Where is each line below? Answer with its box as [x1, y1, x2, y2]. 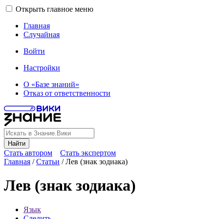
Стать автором [4, 149, 52, 157]
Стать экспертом [60, 149, 116, 157]
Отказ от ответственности [23, 89, 110, 97]
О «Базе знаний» [23, 80, 79, 88]
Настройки [23, 64, 60, 72]
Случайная [23, 30, 60, 39]
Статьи [36, 157, 60, 166]
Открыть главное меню [16, 5, 93, 13]
